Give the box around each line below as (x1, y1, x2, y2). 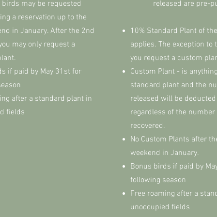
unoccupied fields (130, 202, 190, 212)
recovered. (130, 121, 165, 131)
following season (130, 175, 186, 185)
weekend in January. (130, 148, 201, 158)
